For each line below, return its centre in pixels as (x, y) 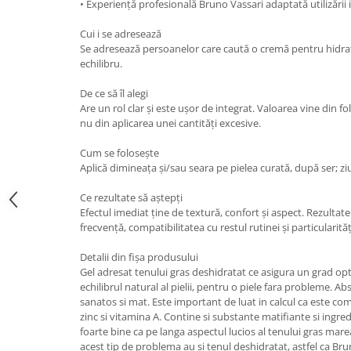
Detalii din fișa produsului (139, 257)
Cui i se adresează (121, 33)
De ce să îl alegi (114, 93)
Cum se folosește (119, 152)
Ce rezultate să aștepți (131, 197)
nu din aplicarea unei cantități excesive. (170, 123)
